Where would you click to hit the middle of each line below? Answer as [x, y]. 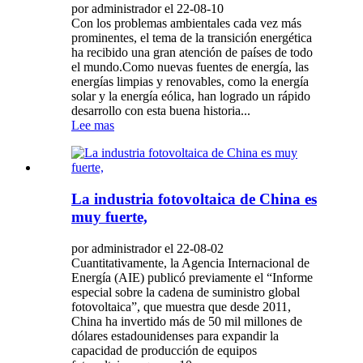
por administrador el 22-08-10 [147, 9]
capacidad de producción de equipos [164, 350]
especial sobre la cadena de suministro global [186, 292]
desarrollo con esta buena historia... [161, 111]
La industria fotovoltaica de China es [194, 199]
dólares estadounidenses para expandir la [175, 335]
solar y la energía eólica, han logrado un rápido [191, 96]
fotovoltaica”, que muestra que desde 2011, [181, 306]
